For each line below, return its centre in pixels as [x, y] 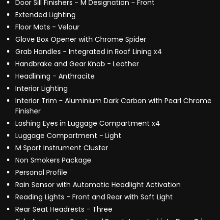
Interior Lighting [41, 89]
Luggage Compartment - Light [68, 136]
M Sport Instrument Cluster [62, 148]
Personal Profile [41, 173]
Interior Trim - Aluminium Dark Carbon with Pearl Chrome [113, 101]
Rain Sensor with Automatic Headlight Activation [98, 185]
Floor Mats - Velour [47, 27]
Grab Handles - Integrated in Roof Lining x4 [89, 52]
